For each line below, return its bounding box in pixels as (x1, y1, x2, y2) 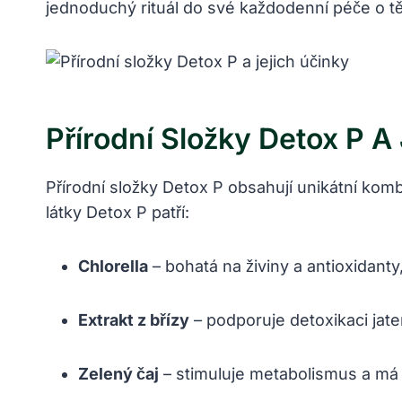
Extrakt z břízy (78, 310, 189, 330)
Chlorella (78, 257, 148, 276)
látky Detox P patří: (46, 203, 189, 223)
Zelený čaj (78, 364, 159, 384)
